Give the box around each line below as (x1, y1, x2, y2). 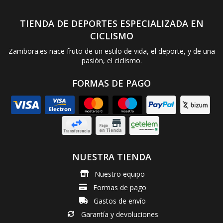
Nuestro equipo (94, 169, 145, 179)
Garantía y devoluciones (81, 209, 158, 219)
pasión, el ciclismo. (81, 55, 142, 65)
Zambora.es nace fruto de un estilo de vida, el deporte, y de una (8, 46, 215, 56)
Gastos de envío (93, 196, 146, 206)
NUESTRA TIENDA (72, 150, 151, 163)
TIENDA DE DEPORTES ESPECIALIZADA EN (19, 17, 204, 29)
